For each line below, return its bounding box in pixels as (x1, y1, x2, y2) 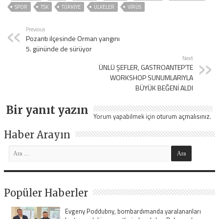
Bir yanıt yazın (6, 103, 89, 117)
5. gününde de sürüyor (26, 43, 92, 54)
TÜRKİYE (62, 2, 81, 11)
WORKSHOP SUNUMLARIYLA (109, 72, 193, 83)
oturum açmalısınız (156, 111, 210, 121)
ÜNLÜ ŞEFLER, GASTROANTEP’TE (98, 62, 193, 72)
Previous (26, 24, 45, 33)
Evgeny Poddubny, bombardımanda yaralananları (65, 206, 201, 216)
